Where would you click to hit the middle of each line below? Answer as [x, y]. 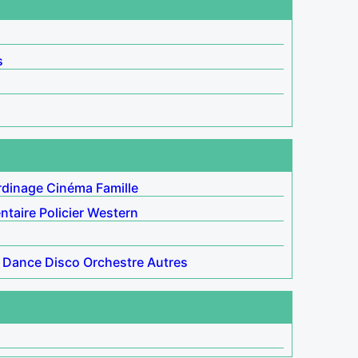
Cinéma [70, 187]
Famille [117, 187]
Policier [62, 212]
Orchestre [113, 262]
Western [113, 212]
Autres [167, 262]
